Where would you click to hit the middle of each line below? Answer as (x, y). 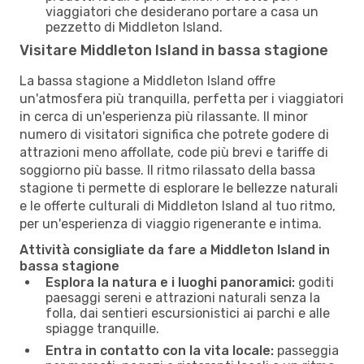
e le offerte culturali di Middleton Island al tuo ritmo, (178, 206)
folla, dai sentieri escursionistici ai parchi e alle (188, 313)
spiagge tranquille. (102, 328)
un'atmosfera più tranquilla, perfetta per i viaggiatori (182, 98)
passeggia (306, 350)
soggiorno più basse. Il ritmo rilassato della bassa (167, 170)
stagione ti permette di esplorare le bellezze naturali (179, 188)
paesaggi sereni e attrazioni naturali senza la (183, 297)
